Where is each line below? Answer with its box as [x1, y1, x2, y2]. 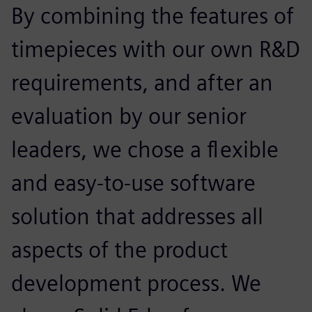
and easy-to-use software [11, 169, 256, 196]
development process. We [11, 269, 261, 297]
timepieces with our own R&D [11, 35, 300, 63]
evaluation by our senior [11, 102, 247, 130]
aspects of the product [11, 235, 228, 263]
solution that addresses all [11, 202, 263, 230]
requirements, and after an [11, 68, 273, 96]
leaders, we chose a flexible [11, 135, 279, 163]
